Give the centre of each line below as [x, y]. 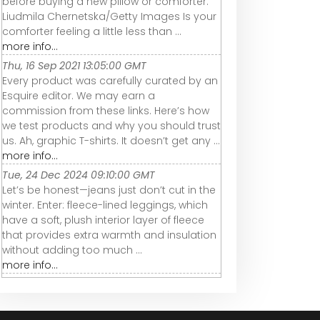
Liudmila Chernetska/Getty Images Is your [109, 17]
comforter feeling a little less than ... [92, 32]
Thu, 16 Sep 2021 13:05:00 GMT [74, 66]
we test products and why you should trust [111, 126]
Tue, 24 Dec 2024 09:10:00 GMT [79, 175]
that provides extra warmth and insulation [109, 235]
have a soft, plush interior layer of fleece [103, 220]
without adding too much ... [72, 250]
